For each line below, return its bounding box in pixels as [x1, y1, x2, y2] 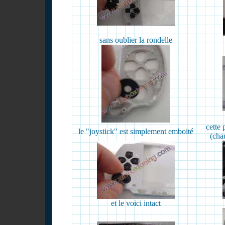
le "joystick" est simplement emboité [78, 127, 193, 136]
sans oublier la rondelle [99, 35, 172, 44]
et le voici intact [110, 198, 161, 207]
